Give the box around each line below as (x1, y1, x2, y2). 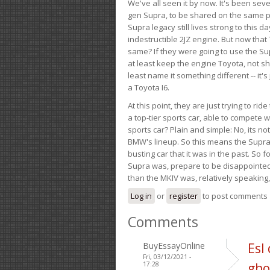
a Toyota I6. (128, 81, 169, 93)
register (169, 190, 198, 201)
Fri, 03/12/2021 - (143, 252, 191, 261)
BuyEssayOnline (143, 239, 205, 251)
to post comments (201, 190, 268, 201)
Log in (131, 190, 152, 201)
